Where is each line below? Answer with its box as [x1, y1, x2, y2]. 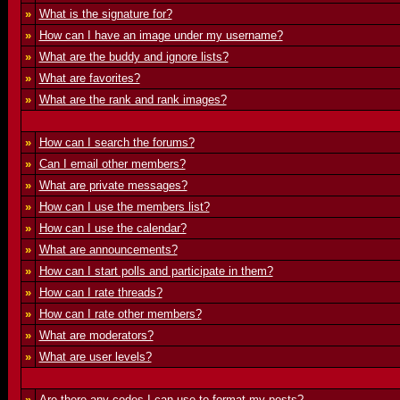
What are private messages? [38, 179, 187, 192]
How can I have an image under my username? [38, 29, 283, 42]
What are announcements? [38, 243, 178, 256]
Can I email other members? [38, 157, 186, 171]
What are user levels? [38, 350, 152, 363]
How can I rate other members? [38, 307, 202, 321]
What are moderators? [38, 329, 154, 342]
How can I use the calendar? [38, 221, 187, 235]
